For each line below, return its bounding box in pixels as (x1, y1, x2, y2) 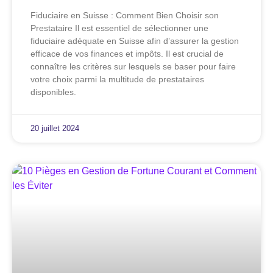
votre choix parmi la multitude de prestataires (30, 74, 204, 85)
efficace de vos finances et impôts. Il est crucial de (30, 49, 224, 59)
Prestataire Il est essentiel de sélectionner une (30, 23, 208, 34)
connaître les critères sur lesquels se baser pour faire (30, 62, 236, 72)
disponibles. (30, 87, 76, 97)
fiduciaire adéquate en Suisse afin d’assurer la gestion (30, 36, 239, 46)
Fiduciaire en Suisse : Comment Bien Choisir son (30, 10, 219, 21)
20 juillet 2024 (30, 124, 79, 133)
